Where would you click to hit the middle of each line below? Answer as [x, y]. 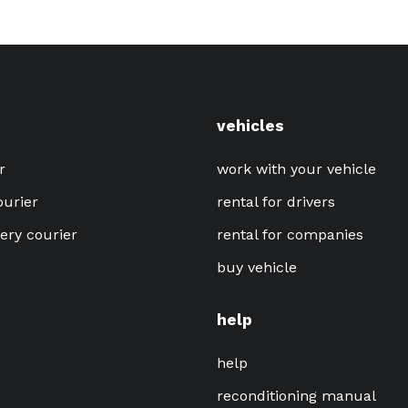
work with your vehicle [296, 168]
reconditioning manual [296, 395]
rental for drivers [275, 201]
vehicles [250, 125]
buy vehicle [256, 267]
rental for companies [290, 234]
